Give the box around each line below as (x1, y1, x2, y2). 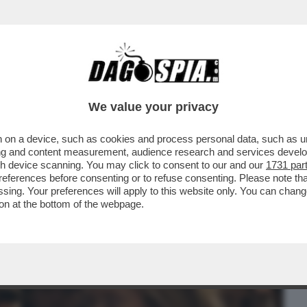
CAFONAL (80, 79, 129, 95)
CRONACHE (147, 79, 204, 95)
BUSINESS (10, 79, 62, 95)
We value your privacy (88, 100, 219, 114)
